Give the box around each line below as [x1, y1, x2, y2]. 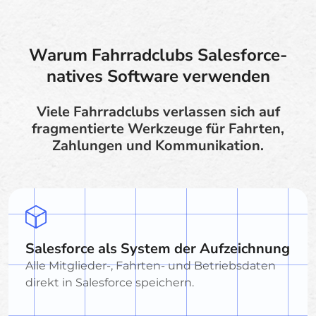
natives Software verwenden [46, 64, 270, 87]
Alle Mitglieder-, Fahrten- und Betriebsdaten [25, 258, 276, 272]
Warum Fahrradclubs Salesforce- [29, 43, 287, 66]
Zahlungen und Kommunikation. [52, 135, 264, 155]
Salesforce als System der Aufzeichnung [25, 238, 290, 258]
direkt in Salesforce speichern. [25, 275, 194, 289]
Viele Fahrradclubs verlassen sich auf [36, 102, 280, 121]
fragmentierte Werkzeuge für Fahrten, [32, 119, 284, 138]
